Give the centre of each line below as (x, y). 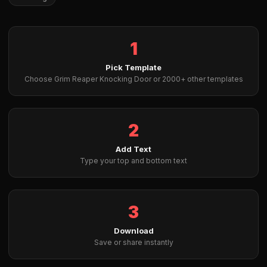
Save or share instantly (133, 242)
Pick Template (133, 67)
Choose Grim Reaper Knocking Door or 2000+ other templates (133, 79)
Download (133, 231)
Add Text (133, 149)
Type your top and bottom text (133, 161)
